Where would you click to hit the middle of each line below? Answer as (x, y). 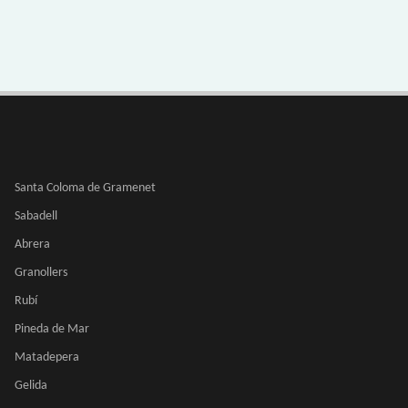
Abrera (32, 245)
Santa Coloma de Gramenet (85, 188)
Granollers (41, 273)
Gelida (31, 386)
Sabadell (36, 216)
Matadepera (47, 357)
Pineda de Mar (52, 329)
